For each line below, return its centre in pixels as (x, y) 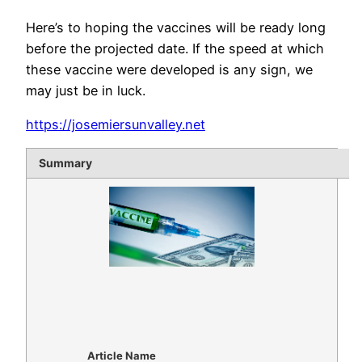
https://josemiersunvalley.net (116, 125)
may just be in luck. (86, 90)
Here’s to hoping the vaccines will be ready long (176, 27)
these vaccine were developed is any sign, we (169, 69)
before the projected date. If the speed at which (175, 48)
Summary (66, 163)
